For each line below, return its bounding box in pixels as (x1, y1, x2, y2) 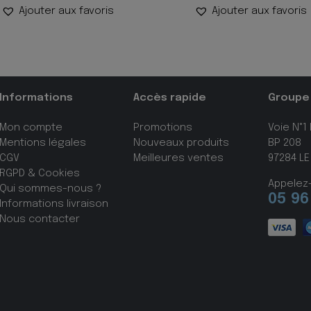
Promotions (133, 121, 193, 133)
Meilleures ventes (133, 152, 224, 164)
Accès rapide (133, 92, 207, 104)
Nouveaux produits (133, 137, 230, 149)
